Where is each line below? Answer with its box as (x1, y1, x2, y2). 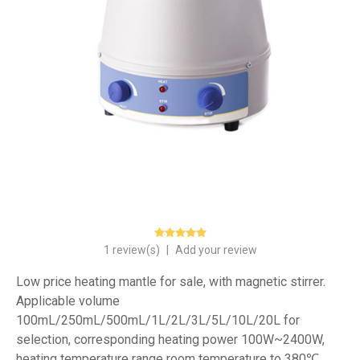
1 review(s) (103, 243, 162, 256)
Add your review (174, 243, 257, 256)
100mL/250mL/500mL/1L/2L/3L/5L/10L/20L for (16, 312, 300, 328)
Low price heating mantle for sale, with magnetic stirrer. (16, 273, 325, 289)
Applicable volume (16, 292, 120, 309)
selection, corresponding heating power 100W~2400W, (16, 331, 325, 347)
